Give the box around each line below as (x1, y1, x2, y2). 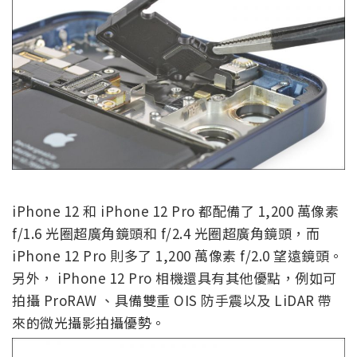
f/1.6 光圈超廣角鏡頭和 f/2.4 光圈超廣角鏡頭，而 (12, 223, 320, 244)
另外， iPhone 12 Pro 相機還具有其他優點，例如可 (12, 268, 337, 288)
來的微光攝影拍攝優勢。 (12, 312, 166, 333)
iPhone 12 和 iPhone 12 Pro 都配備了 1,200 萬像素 (12, 201, 339, 222)
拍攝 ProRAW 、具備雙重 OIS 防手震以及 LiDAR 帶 (12, 290, 332, 311)
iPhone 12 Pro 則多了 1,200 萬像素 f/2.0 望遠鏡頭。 (12, 245, 343, 266)
